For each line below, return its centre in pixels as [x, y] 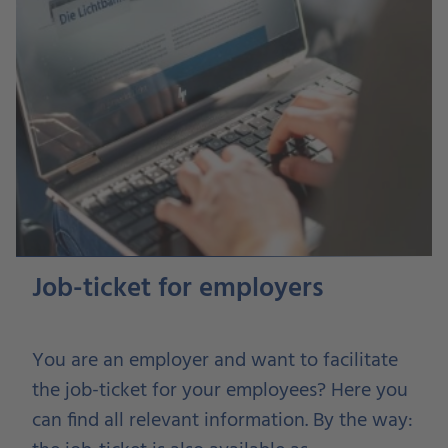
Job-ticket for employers [178, 289]
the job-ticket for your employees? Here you [220, 391]
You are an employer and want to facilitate [215, 361]
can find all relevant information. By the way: [222, 421]
